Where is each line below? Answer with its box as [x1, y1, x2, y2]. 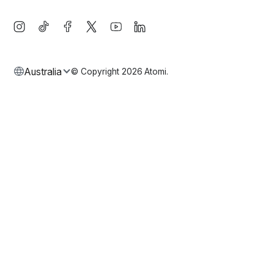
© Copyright [71, 67, 120, 77]
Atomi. [144, 67, 168, 77]
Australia [24, 65, 62, 78]
